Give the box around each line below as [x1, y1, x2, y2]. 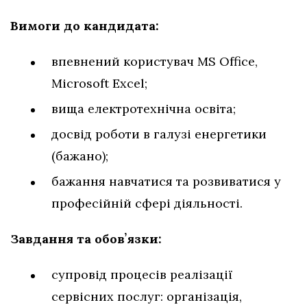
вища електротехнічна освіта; [51, 101, 239, 117]
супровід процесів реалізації [51, 267, 232, 283]
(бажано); [51, 148, 112, 164]
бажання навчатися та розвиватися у [51, 173, 281, 190]
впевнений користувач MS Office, [51, 53, 258, 70]
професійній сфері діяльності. [51, 195, 246, 212]
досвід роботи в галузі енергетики [51, 126, 267, 143]
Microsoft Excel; [51, 75, 151, 92]
